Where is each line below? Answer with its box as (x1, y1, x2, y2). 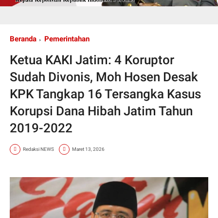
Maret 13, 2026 (72, 146, 105, 152)
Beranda (10, 34, 36, 43)
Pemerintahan (44, 34, 90, 43)
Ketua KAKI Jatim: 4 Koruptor (10, 52, 174, 67)
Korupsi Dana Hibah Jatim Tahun (10, 103, 193, 118)
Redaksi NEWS (23, 146, 54, 152)
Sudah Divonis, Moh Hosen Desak (10, 69, 198, 84)
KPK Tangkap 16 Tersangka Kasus (10, 86, 201, 101)
